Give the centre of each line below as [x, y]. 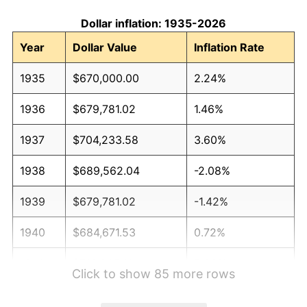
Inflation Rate [229, 48]
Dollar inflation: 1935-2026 [153, 24]
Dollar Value [105, 48]
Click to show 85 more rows [153, 274]
